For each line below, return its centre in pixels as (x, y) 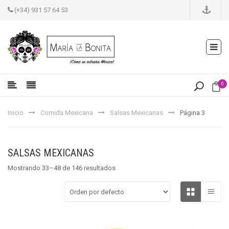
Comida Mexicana (67, 113)
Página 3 (192, 113)
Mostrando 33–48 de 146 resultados (62, 168)
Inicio (16, 113)
